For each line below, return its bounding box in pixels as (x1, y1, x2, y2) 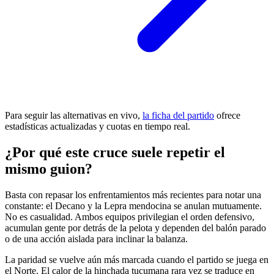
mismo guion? (5, 160, 92, 177)
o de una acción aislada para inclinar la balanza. (5, 233, 188, 244)
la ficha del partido (143, 109, 214, 120)
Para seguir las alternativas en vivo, (5, 109, 143, 120)
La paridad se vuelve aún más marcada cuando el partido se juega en (5, 254, 268, 265)
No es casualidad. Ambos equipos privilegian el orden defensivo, (5, 211, 254, 222)
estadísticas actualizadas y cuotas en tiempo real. (5, 120, 190, 131)
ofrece (214, 109, 240, 120)
